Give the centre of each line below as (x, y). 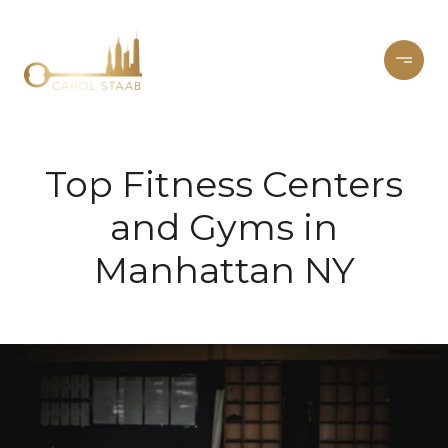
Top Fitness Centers (224, 184)
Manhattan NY (224, 270)
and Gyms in (224, 227)
